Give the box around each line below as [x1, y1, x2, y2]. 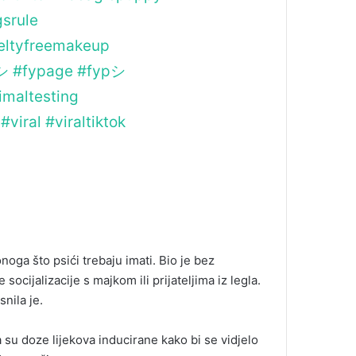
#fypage [13, 61, 73, 80]
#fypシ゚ [77, 61, 141, 80]
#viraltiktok [45, 112, 126, 131]
